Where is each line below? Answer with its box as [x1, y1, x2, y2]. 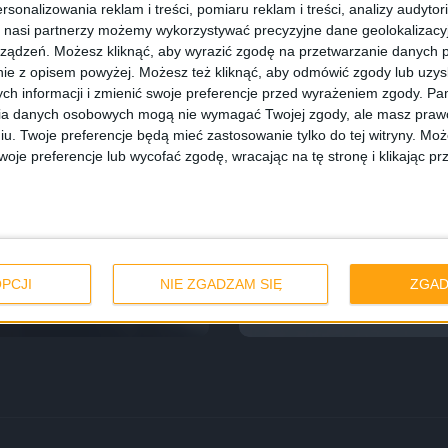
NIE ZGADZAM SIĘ [159, 276, 282, 292]
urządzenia [264, 268, 384, 296]
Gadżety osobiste [264, 199, 375, 216]
